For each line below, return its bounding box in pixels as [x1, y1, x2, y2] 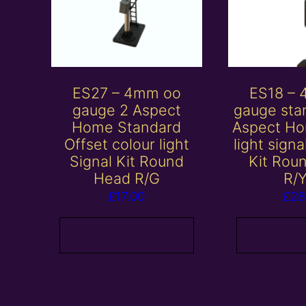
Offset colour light [64, 135, 189, 154]
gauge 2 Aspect [72, 101, 181, 120]
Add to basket [89, 228, 164, 242]
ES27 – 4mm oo [72, 84, 181, 102]
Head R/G [93, 169, 160, 188]
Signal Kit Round [69, 152, 184, 171]
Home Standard [72, 118, 182, 137]
